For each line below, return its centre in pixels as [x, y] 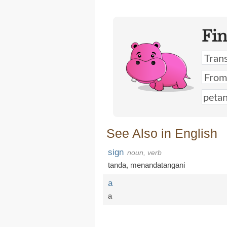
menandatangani [158, 165]
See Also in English [162, 133]
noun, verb [144, 153]
